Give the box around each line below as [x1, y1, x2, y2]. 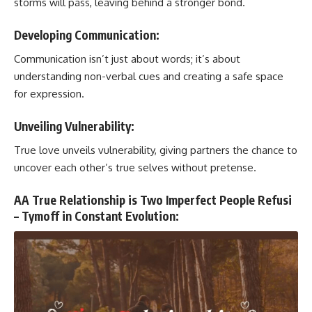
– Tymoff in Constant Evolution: [14, 208, 179, 224]
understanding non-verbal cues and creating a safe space [14, 70, 283, 83]
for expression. [14, 87, 84, 100]
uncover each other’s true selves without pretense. [14, 161, 256, 174]
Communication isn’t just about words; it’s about [14, 52, 240, 65]
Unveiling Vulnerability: [14, 118, 134, 134]
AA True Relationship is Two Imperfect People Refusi [14, 192, 292, 208]
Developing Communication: [14, 26, 159, 42]
